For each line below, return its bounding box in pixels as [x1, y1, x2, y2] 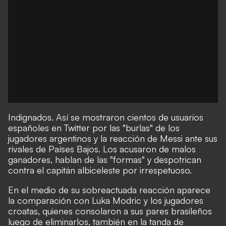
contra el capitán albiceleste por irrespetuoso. [8, 164, 192, 176]
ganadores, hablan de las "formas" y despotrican [8, 154, 201, 165]
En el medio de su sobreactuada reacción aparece [8, 184, 210, 195]
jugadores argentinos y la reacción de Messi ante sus [8, 133, 217, 144]
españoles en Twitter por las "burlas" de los [8, 122, 180, 133]
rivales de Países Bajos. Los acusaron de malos [8, 143, 196, 154]
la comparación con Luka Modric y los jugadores [8, 195, 203, 206]
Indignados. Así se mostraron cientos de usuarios [8, 111, 203, 123]
